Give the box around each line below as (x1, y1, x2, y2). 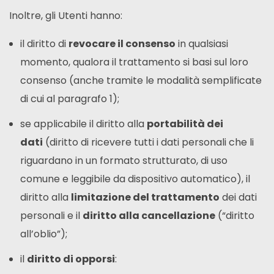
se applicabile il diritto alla (20, 117, 147, 131)
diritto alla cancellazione (82, 209, 215, 223)
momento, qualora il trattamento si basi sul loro (20, 55, 248, 69)
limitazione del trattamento (70, 190, 220, 205)
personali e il (20, 209, 83, 223)
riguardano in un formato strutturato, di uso (20, 154, 228, 168)
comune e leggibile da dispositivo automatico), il (20, 172, 250, 187)
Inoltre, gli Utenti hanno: (9, 9, 122, 23)
